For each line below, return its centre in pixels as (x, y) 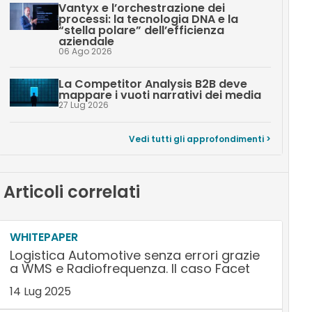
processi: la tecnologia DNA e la (148, 19)
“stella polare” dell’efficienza (141, 30)
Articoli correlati (71, 192)
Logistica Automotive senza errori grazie (134, 255)
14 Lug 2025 (40, 291)
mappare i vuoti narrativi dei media (159, 95)
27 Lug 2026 (83, 105)
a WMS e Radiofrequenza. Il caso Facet (130, 268)
